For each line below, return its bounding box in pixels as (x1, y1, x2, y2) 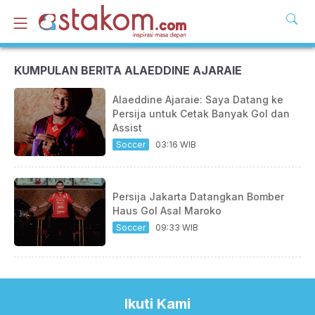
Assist (112, 122, 142, 134)
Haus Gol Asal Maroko (112, 205, 221, 217)
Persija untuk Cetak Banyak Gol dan (112, 108, 290, 120)
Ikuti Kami (124, 295, 191, 312)
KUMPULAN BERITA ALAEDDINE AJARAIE (14, 63, 242, 77)
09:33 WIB (155, 222, 198, 233)
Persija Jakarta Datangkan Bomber (112, 191, 284, 202)
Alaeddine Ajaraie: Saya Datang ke (112, 94, 283, 105)
